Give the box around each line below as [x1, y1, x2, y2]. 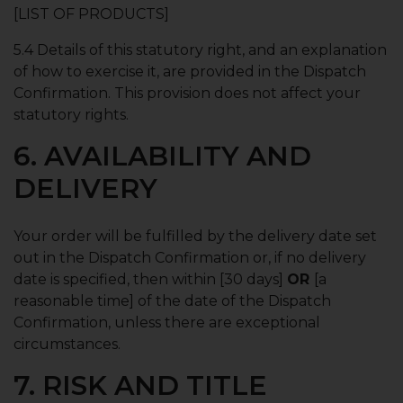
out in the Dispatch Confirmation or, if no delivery [13, 249, 366, 266]
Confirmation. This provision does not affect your [13, 85, 361, 102]
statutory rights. [13, 106, 129, 123]
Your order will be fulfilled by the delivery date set [13, 228, 377, 245]
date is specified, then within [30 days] [13, 271, 287, 288]
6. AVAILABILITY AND [13, 139, 311, 173]
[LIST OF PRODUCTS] [13, 5, 169, 22]
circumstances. [13, 336, 121, 353]
